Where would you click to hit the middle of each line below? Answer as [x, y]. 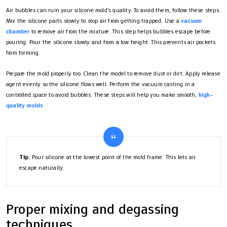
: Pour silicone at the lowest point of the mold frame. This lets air [112, 157]
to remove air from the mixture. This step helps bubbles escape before [120, 31]
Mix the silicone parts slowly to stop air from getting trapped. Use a [94, 21]
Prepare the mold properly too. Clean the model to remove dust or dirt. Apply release [113, 73]
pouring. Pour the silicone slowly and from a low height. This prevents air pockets [111, 42]
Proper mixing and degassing [93, 209]
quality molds [25, 105]
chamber [18, 31]
